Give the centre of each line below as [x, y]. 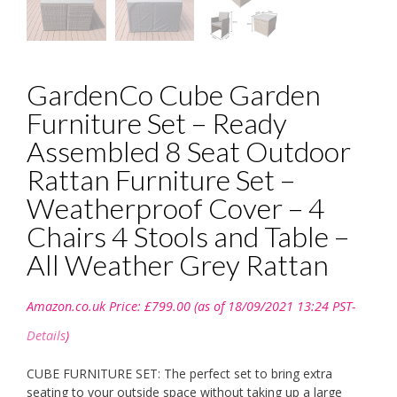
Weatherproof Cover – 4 [176, 208]
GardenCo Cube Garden [174, 95]
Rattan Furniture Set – [161, 180]
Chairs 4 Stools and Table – [188, 237]
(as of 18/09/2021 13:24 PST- [273, 307]
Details [46, 336]
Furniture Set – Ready [157, 123]
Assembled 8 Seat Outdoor [189, 152]
